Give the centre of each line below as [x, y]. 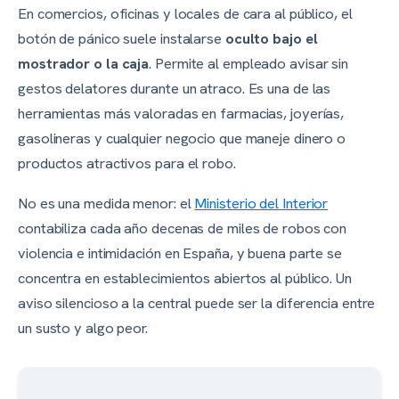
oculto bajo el [271, 39]
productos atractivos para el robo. [127, 163]
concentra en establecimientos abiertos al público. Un [185, 277]
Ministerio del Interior [261, 203]
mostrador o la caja [84, 64]
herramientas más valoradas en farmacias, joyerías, [181, 114]
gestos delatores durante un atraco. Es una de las [175, 89]
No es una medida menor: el [106, 203]
